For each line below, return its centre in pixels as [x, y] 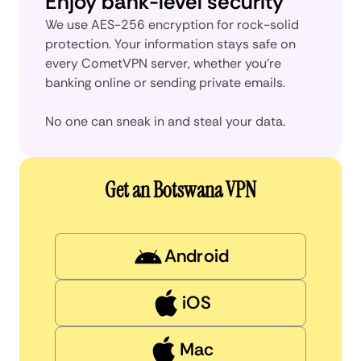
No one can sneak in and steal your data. [165, 121]
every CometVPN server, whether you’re [163, 63]
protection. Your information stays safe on [170, 44]
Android [197, 255]
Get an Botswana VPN [180, 190]
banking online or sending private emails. [165, 82]
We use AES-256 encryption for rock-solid [172, 24]
